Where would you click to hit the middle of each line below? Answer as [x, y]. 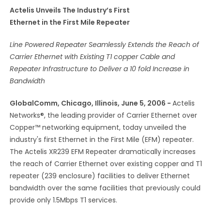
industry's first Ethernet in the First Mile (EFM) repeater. [102, 140]
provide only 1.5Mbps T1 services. [63, 200]
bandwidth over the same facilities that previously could [105, 188]
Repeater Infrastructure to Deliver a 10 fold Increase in [100, 69]
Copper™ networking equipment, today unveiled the [98, 128]
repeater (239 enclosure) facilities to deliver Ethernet [100, 176]
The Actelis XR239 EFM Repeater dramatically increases [103, 152]
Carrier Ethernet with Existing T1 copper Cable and [92, 57]
